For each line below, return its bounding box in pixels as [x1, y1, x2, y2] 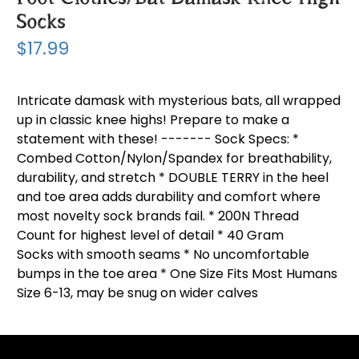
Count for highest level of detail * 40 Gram [17, 226, 284, 245]
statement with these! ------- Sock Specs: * [17, 130, 300, 149]
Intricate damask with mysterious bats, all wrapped [17, 91, 341, 111]
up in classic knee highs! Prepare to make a [17, 111, 290, 130]
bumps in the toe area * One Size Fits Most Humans [17, 264, 338, 284]
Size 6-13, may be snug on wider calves [17, 284, 259, 303]
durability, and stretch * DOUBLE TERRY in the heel [17, 168, 329, 188]
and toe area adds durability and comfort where [17, 188, 321, 207]
